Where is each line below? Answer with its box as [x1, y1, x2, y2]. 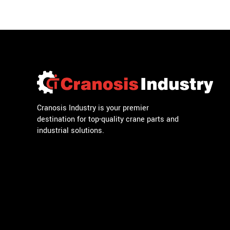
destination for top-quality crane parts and [37, 113, 179, 125]
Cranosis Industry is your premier [37, 102, 149, 113]
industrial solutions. [37, 125, 104, 136]
